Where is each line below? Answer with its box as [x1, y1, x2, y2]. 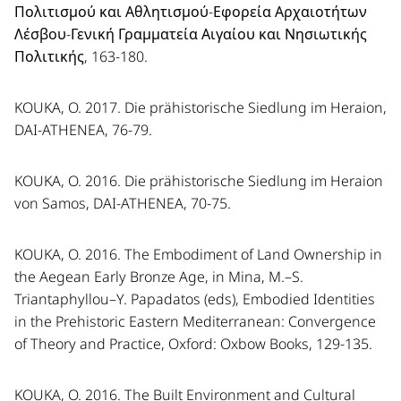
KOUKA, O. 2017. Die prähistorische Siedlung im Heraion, [14, 98, 387, 117]
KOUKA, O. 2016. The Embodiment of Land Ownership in [14, 244, 382, 264]
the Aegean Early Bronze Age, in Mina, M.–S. [14, 267, 303, 286]
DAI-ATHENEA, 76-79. [14, 120, 152, 140]
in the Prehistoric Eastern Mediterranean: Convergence [14, 311, 376, 331]
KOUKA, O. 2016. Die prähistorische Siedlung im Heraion [14, 171, 383, 191]
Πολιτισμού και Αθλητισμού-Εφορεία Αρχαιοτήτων [14, 2, 367, 21]
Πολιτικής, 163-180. [14, 47, 148, 66]
